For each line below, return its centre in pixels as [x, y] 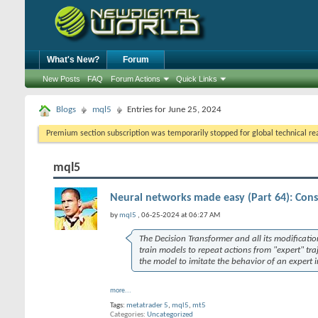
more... [121, 291]
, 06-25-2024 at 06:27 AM [179, 215]
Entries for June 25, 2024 [174, 110]
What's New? [73, 60]
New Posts [61, 79]
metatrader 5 [147, 306]
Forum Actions [136, 79]
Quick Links [197, 79]
